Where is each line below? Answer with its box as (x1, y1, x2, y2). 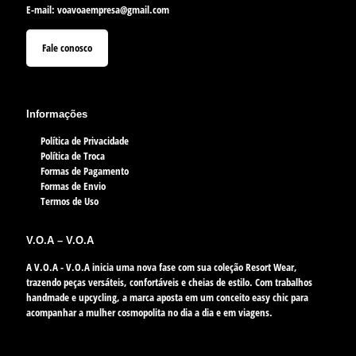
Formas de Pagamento (41, 164, 130, 178)
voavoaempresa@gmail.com (57, 2, 169, 17)
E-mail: (26, 2, 57, 17)
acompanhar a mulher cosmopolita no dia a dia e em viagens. (26, 305, 273, 319)
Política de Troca (41, 149, 106, 163)
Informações (26, 108, 87, 120)
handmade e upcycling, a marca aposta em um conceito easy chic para (26, 290, 308, 304)
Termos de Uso (41, 194, 99, 208)
